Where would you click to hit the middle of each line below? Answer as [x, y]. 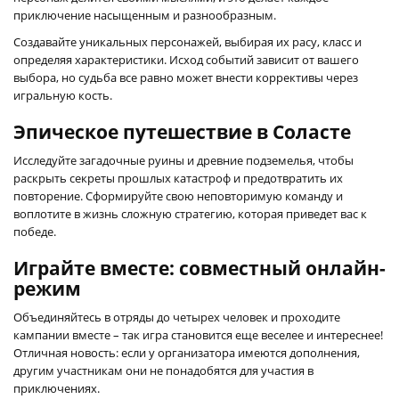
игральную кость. [63, 95]
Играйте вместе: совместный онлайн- [199, 268]
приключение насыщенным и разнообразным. [145, 15]
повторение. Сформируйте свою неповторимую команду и [178, 195]
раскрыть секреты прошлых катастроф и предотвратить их [178, 178]
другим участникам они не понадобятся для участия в [163, 370]
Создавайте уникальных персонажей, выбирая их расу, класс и [187, 41]
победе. [35, 231]
